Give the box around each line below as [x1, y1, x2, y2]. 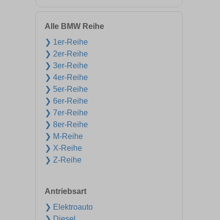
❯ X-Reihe [45, 144, 82, 152]
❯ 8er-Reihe [45, 120, 88, 129]
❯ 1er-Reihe [45, 38, 88, 46]
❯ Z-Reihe [45, 156, 82, 164]
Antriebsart [45, 187, 86, 195]
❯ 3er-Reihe [45, 61, 88, 70]
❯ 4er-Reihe [45, 73, 88, 82]
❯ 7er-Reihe [45, 109, 88, 117]
